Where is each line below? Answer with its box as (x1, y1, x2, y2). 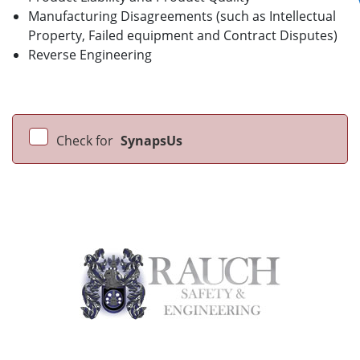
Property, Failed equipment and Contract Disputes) (28, 27, 337, 45)
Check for (56, 132, 117, 150)
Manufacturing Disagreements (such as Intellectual (28, 7, 336, 26)
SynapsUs (121, 132, 182, 150)
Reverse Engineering (28, 46, 152, 64)
